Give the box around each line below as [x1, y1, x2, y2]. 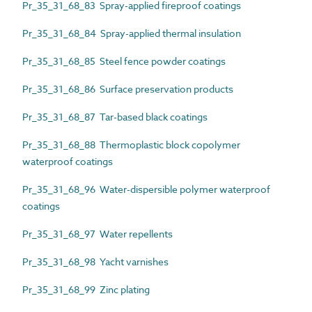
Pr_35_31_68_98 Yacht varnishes [22, 254, 169, 268]
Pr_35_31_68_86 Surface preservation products [22, 81, 233, 95]
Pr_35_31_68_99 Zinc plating [22, 282, 150, 296]
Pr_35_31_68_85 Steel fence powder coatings [22, 54, 226, 68]
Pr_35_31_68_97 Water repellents [22, 226, 173, 240]
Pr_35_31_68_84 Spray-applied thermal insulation [22, 26, 241, 40]
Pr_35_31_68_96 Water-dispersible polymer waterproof [22, 182, 270, 196]
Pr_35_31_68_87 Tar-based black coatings [22, 109, 208, 123]
